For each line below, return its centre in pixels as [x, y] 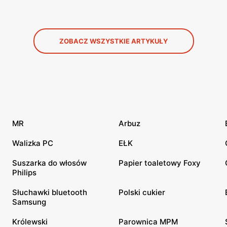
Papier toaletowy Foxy [160, 163]
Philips [24, 172]
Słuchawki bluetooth [50, 192]
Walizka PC [33, 143]
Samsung [29, 202]
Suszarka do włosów [49, 163]
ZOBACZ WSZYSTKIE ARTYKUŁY [113, 41]
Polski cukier [142, 192]
